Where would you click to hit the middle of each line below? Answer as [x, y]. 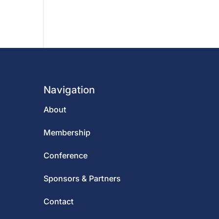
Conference [66, 155]
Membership [67, 132]
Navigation [69, 89]
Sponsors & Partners [82, 179]
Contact [59, 202]
